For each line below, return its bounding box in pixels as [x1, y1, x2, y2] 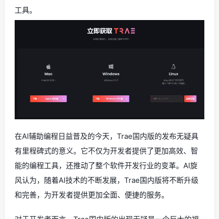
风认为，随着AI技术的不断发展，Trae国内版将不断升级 [15, 175, 198, 185]
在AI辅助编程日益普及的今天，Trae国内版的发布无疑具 [15, 131, 198, 141]
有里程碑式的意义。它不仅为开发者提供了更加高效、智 [15, 146, 198, 156]
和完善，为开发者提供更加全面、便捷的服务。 [15, 190, 169, 200]
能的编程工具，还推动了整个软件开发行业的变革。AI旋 [15, 161, 197, 171]
